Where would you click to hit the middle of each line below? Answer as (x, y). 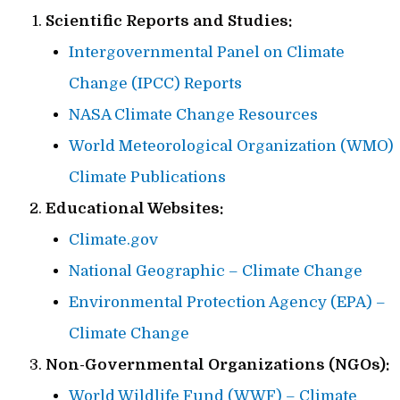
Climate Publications (147, 178)
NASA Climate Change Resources (193, 115)
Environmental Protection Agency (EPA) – (227, 303)
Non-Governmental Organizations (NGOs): (217, 365)
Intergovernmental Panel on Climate (206, 53)
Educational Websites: (134, 209)
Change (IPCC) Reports (155, 84)
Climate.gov (113, 240)
